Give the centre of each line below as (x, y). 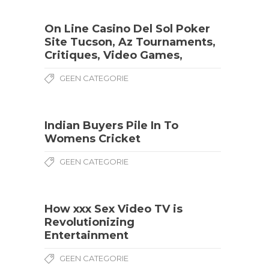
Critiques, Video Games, (113, 55)
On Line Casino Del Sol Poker (127, 29)
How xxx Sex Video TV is (113, 209)
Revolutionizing (89, 222)
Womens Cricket (92, 139)
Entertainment (86, 235)
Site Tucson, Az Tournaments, (130, 42)
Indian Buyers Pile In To (111, 125)
